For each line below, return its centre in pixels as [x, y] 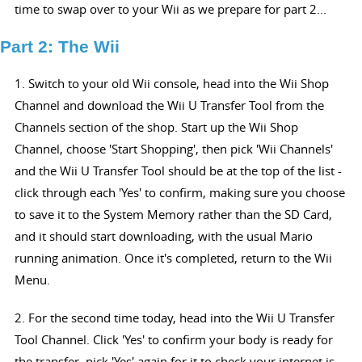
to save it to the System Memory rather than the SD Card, [173, 215]
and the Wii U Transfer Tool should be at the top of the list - [178, 171]
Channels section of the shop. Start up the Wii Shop [156, 127]
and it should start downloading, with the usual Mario [163, 236]
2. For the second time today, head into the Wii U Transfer [174, 318]
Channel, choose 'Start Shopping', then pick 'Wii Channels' [173, 149]
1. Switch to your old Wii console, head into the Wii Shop [171, 84]
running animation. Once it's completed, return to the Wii [173, 258]
